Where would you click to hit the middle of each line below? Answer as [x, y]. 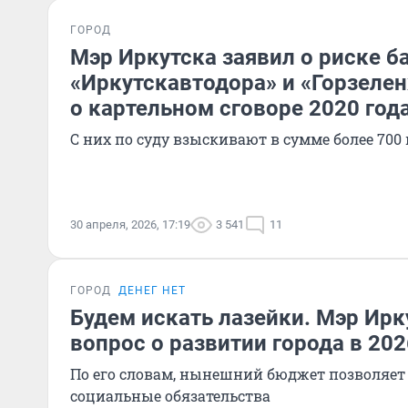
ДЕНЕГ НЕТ [152, 291]
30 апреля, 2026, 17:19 [130, 224]
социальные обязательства [170, 396]
